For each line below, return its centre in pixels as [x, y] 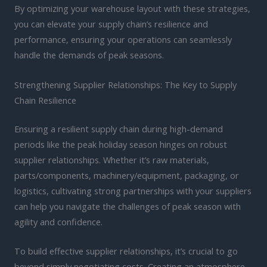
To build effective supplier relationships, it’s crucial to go [126, 251]
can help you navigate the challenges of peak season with [128, 206]
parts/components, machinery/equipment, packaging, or [127, 175]
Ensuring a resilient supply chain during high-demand [119, 128]
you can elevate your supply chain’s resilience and [111, 24]
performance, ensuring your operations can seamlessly [123, 40]
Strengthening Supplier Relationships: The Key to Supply [125, 84]
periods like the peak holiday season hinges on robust [121, 144]
